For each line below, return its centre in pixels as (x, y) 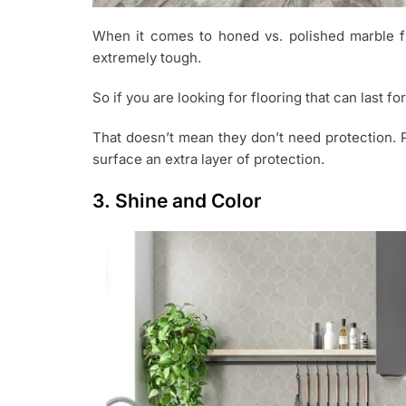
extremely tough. (147, 57)
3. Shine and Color (177, 200)
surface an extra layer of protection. (208, 159)
